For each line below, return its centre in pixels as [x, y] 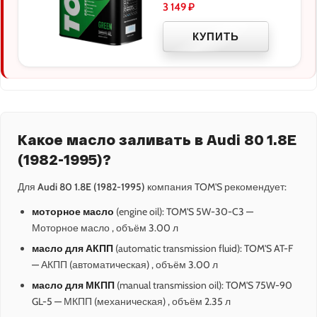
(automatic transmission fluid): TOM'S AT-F [203, 249]
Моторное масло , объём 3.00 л [105, 228]
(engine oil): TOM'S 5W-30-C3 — [184, 212]
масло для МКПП [73, 286]
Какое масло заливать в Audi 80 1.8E [157, 140]
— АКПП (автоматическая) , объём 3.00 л [125, 265]
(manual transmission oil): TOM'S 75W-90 [203, 286]
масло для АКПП [73, 249]
